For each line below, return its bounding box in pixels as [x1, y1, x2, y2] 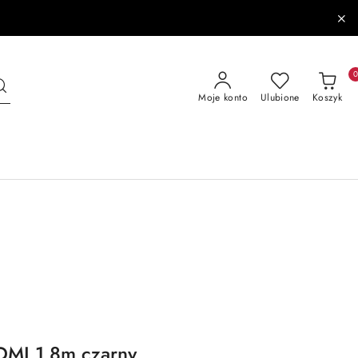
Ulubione [260, 90, 300, 105]
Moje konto [198, 90, 248, 105]
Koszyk [312, 90, 342, 105]
